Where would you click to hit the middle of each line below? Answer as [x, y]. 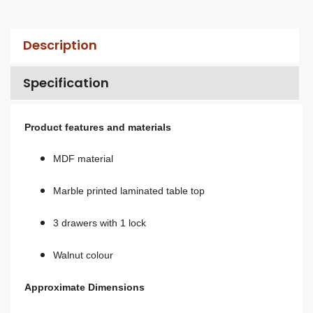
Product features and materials [98, 127]
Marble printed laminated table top [129, 191]
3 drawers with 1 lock [99, 223]
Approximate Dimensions [85, 287]
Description [60, 45]
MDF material [83, 159]
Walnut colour [83, 255]
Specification [66, 83]
